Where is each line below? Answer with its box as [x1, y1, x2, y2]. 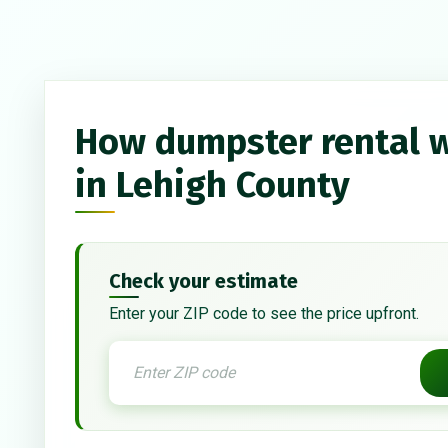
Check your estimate [109, 269, 298, 294]
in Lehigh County [75, 163, 350, 208]
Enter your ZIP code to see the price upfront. [109, 304, 419, 324]
